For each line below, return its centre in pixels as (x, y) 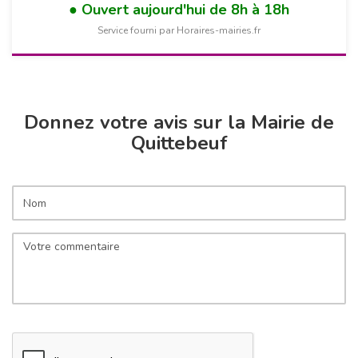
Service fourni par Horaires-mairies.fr (179, 31)
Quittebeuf (179, 143)
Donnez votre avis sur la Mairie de (179, 123)
